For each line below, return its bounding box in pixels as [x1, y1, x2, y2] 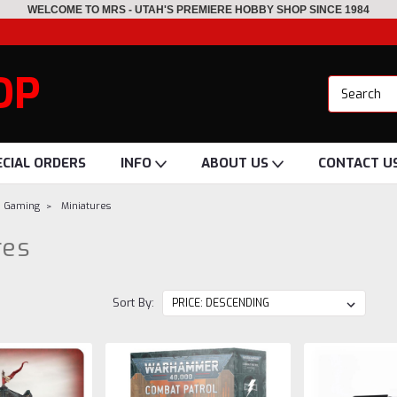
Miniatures [61, 199, 112, 213]
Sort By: [112, 295, 154, 310]
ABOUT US [200, 154, 272, 172]
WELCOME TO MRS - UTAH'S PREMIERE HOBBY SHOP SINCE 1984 [27, 4, 370, 16]
